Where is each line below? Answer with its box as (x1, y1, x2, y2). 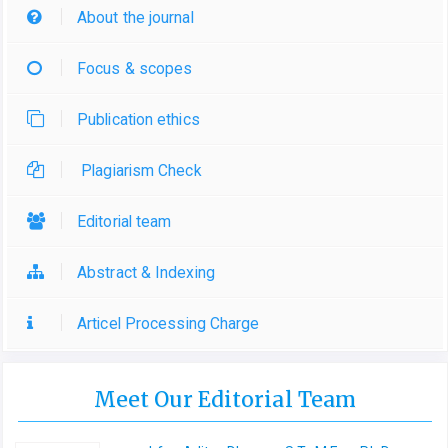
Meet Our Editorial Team (93, 386, 357, 414)
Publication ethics (77, 110, 200, 130)
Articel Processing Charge (77, 314, 260, 334)
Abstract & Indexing (77, 263, 215, 283)
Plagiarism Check (77, 161, 202, 181)
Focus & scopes (77, 59, 193, 79)
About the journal (77, 8, 194, 28)
